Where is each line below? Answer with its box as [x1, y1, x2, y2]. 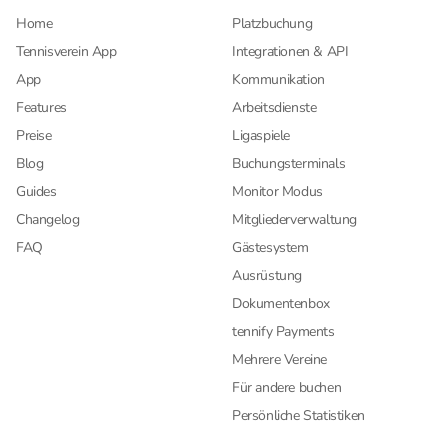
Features [16, 98, 67, 117]
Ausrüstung [232, 266, 302, 285]
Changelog [16, 210, 80, 229]
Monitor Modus [232, 182, 323, 201]
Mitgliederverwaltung [232, 210, 357, 229]
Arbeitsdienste [232, 98, 317, 117]
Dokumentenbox [232, 294, 330, 313]
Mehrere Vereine [232, 350, 327, 369]
